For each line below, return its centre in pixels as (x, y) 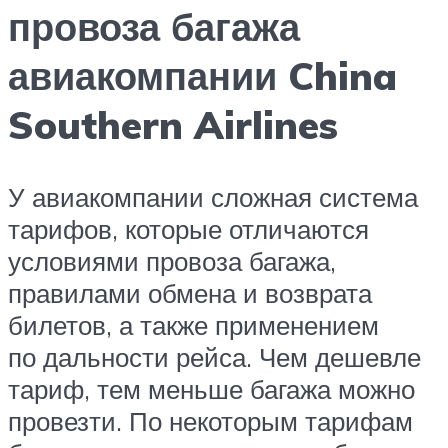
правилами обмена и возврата (190, 293)
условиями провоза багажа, (172, 261)
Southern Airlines (173, 125)
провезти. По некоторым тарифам (210, 421)
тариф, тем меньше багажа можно (211, 389)
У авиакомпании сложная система (213, 197)
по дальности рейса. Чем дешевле (214, 357)
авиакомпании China (202, 76)
